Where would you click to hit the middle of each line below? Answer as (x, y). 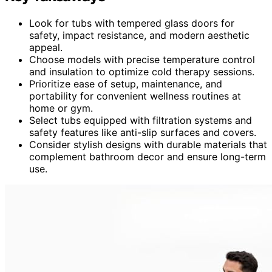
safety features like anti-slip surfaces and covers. (143, 132)
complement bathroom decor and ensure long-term (148, 156)
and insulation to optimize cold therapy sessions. (142, 71)
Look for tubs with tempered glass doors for (132, 23)
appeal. (46, 47)
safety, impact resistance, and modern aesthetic (139, 35)
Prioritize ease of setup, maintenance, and (126, 83)
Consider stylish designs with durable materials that (148, 144)
